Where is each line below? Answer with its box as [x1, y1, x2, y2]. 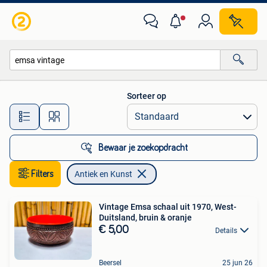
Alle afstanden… [96, 106, 155, 116]
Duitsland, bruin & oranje [99, 213, 192, 222]
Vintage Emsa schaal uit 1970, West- [99, 202, 237, 212]
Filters [31, 169, 54, 179]
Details [215, 226, 237, 235]
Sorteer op [127, 91, 166, 101]
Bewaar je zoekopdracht [98, 143, 188, 153]
